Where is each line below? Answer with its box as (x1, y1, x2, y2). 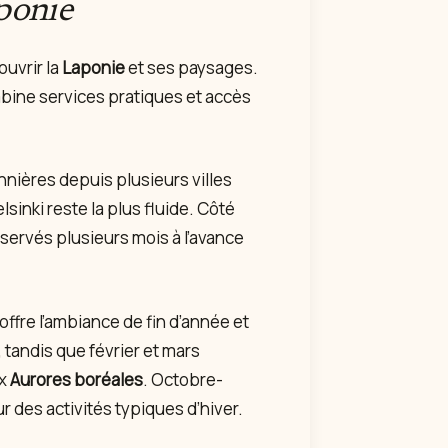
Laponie (62, 55, 125, 79)
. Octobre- (143, 367, 223, 391)
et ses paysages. (125, 55, 258, 79)
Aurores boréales (10, 367, 143, 391)
